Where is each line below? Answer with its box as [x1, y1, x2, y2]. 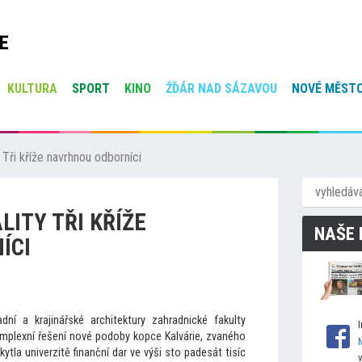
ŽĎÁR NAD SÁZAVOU [166, 81, 277, 96]
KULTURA [7, 81, 57, 96]
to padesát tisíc [170, 346, 246, 360]
